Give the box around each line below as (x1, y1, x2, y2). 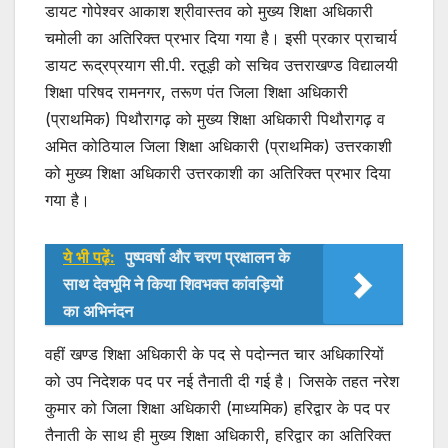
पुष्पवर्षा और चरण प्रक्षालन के (125, 246, 290, 267)
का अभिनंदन (63, 300, 133, 321)
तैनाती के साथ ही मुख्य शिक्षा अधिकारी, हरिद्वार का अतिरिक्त (45, 424, 391, 445)
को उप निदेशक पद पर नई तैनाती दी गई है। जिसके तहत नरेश (45, 370, 399, 391)
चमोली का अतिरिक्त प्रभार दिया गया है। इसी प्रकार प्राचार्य (45, 27, 397, 48)
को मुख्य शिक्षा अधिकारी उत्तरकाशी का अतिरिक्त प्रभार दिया (45, 162, 391, 183)
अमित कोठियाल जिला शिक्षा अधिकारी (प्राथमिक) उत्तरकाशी (45, 135, 392, 156)
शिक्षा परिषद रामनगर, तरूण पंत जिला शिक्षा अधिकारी (45, 81, 348, 102)
